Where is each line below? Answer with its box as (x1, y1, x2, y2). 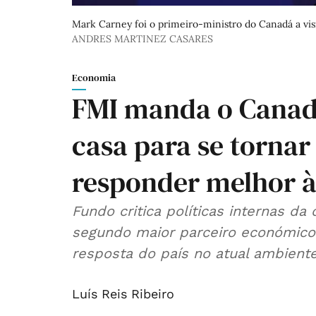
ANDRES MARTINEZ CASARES (72, 32, 213, 46)
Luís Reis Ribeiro (72, 286, 174, 302)
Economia (72, 71, 116, 85)
